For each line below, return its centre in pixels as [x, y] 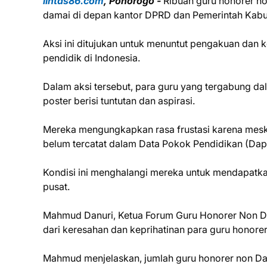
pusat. [56, 187]
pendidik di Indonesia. [91, 58]
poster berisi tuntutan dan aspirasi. [120, 101]
